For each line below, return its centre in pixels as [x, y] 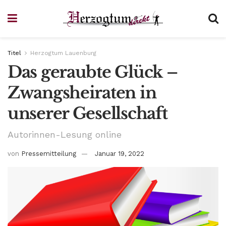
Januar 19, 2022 [120, 153]
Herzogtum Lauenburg [63, 53]
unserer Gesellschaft [88, 114]
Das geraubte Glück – [93, 72]
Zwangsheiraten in [82, 93]
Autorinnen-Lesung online [65, 134]
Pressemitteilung [49, 153]
